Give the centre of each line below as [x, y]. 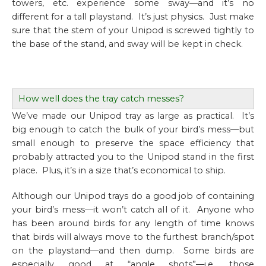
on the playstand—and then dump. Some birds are [133, 251]
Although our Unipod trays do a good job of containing [133, 196]
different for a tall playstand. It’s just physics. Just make [133, 17]
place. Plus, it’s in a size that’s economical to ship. [119, 170]
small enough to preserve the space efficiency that [133, 143]
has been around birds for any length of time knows [133, 223]
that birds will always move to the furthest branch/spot [133, 237]
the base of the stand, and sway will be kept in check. [127, 44]
